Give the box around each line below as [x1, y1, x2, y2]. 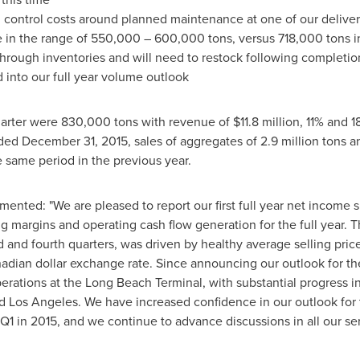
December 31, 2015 [21, 132, 128, 150]
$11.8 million [232, 112, 300, 131]
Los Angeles [8, 292, 78, 311]
